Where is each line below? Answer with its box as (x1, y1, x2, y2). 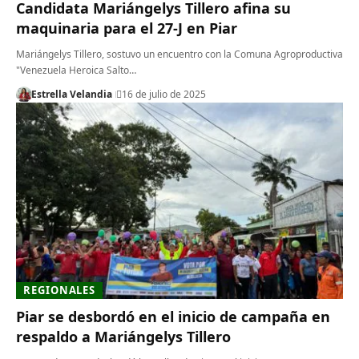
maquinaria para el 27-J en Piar (16, 18, 237, 38)
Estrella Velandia (30, 87, 112, 102)
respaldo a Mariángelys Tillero (16, 327, 231, 347)
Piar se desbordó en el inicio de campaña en (16, 307, 330, 327)
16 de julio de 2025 (121, 87, 206, 102)
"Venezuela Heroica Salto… (16, 63, 136, 78)
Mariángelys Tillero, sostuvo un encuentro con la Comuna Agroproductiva (16, 47, 343, 62)
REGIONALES (23, 283, 96, 298)
